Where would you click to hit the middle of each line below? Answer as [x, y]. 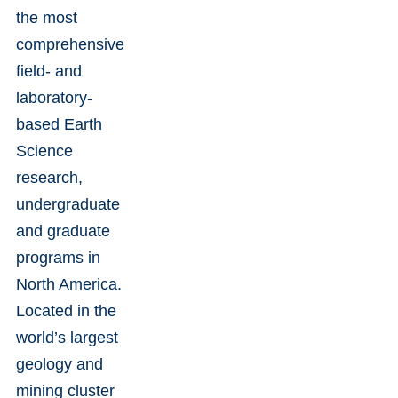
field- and [49, 71]
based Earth [59, 124]
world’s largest [67, 337]
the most [47, 17]
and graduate [63, 231]
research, [49, 177]
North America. [69, 284]
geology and [60, 364]
